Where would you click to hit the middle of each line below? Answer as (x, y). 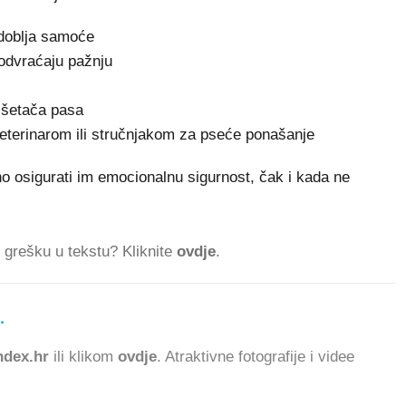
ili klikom (83, 357)
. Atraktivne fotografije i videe (256, 357)
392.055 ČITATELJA (77, 318)
